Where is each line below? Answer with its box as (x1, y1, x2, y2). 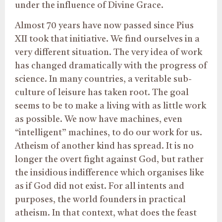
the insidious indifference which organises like (15, 168, 204, 178)
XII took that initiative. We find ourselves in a (15, 35, 200, 44)
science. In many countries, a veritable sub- (15, 75, 192, 84)
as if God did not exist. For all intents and (15, 182, 184, 191)
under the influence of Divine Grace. (15, 1, 164, 10)
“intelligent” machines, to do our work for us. (15, 128, 202, 138)
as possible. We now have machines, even (15, 115, 182, 124)
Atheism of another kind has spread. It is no (15, 142, 194, 151)
